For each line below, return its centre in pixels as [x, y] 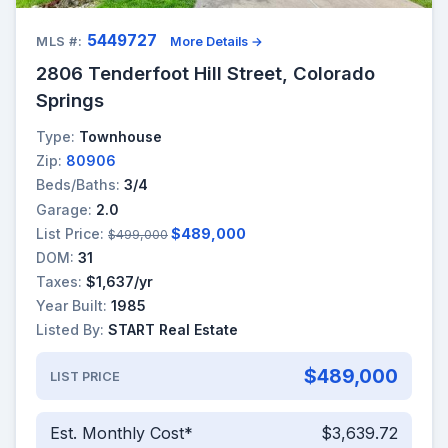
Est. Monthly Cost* [121, 433]
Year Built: [71, 306]
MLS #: [59, 41]
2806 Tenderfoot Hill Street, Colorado [205, 72]
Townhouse [120, 136]
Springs [70, 99]
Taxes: [59, 282]
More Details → [217, 41]
